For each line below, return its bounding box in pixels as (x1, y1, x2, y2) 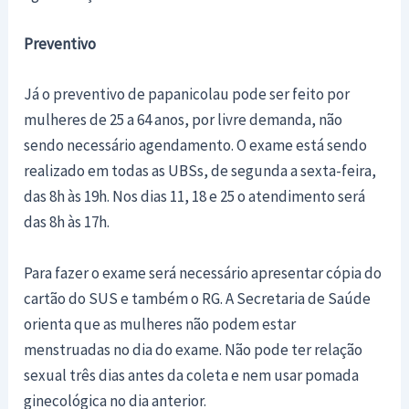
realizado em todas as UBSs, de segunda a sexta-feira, (24, 161, 377, 182)
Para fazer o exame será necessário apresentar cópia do (24, 262, 383, 283)
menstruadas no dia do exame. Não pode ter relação (24, 339, 363, 360)
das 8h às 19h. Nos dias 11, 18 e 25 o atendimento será (24, 186, 366, 207)
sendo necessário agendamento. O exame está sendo (24, 135, 368, 156)
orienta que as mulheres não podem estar (24, 313, 297, 334)
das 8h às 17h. (24, 212, 110, 233)
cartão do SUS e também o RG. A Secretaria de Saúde (24, 288, 372, 309)
